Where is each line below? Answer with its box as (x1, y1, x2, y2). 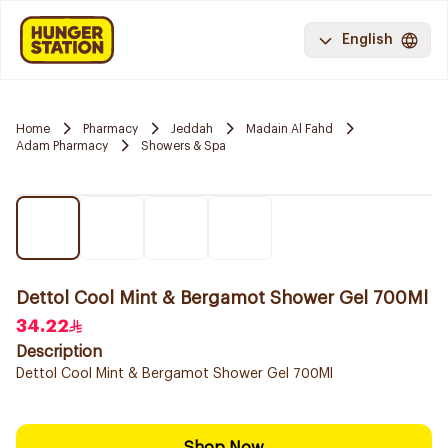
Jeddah (171, 122, 213, 135)
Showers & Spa (141, 139, 226, 152)
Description (16, 344, 102, 360)
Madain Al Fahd (246, 122, 333, 135)
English (342, 33, 393, 47)
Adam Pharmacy (16, 139, 108, 152)
